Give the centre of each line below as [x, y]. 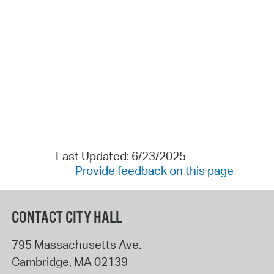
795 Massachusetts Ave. [76, 245]
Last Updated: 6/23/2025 [120, 156]
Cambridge [40, 262]
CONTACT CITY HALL [66, 218]
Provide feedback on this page [154, 171]
